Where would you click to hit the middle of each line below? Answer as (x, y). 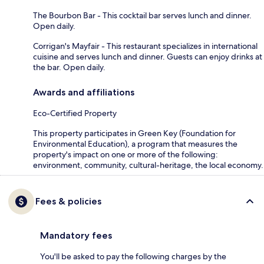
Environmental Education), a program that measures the (135, 143)
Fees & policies (68, 201)
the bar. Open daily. (69, 67)
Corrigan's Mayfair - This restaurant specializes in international (145, 46)
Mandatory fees (76, 235)
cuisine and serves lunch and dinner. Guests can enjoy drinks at (148, 56)
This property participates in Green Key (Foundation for (134, 133)
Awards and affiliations (84, 92)
